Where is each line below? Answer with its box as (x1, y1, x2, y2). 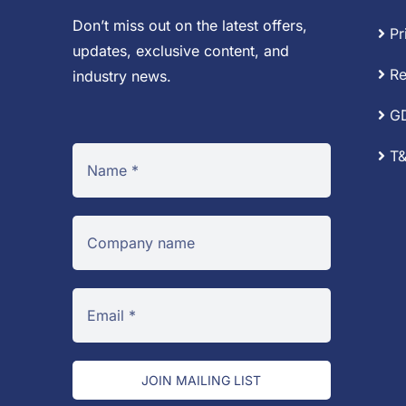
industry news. (72, 67, 171, 85)
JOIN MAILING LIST (141, 372, 262, 388)
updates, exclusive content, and (72, 42, 289, 60)
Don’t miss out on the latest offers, (72, 16, 307, 34)
